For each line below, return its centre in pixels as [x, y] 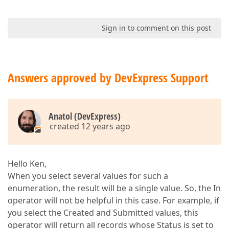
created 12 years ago [90, 126]
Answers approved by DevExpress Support [108, 77]
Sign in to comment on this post [156, 28]
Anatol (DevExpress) [85, 116]
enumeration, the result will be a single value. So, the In [114, 188]
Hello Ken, [27, 164]
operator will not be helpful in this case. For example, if [113, 200]
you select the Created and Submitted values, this [103, 213]
